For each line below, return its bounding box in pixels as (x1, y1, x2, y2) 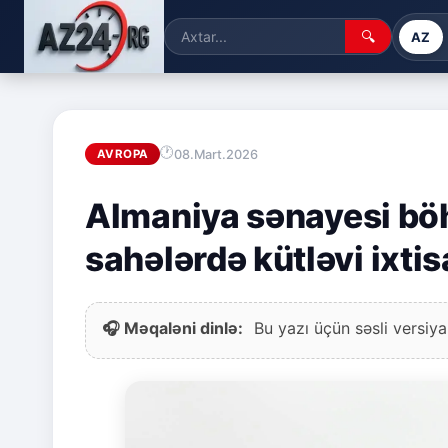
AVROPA (97, 147, 149, 162)
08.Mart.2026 (174, 146, 259, 162)
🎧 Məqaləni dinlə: (102, 318, 243, 339)
